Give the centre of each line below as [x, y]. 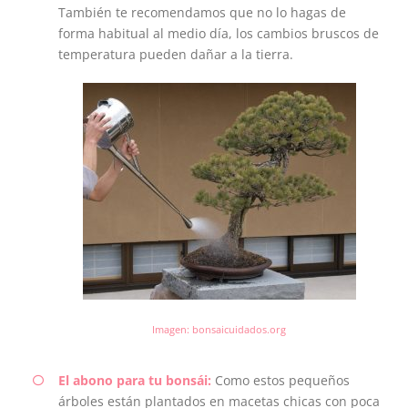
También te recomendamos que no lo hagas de [202, 12]
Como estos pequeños [280, 380]
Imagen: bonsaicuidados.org [219, 330]
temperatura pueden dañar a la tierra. [175, 54]
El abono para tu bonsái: [134, 380]
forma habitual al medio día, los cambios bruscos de [218, 33]
